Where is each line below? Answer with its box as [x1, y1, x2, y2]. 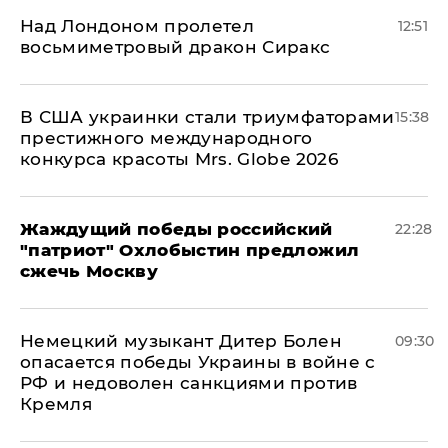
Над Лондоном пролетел [20, 16, 255, 37]
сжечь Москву [20, 261, 159, 282]
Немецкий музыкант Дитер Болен [20, 331, 342, 352]
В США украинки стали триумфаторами [20, 107, 395, 128]
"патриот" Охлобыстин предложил [20, 240, 360, 261]
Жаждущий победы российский [20, 219, 333, 240]
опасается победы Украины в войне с [20, 352, 376, 373]
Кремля [20, 394, 93, 415]
